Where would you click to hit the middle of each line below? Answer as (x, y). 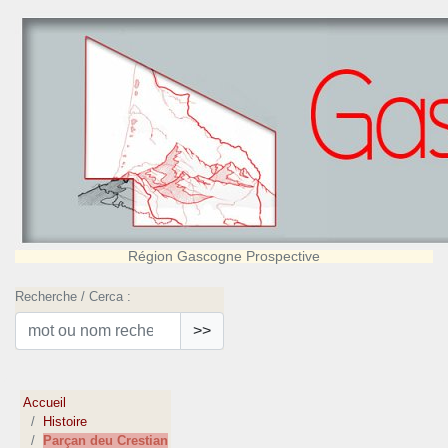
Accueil (45, 403)
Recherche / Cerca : (73, 296)
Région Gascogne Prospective (224, 256)
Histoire (65, 422)
